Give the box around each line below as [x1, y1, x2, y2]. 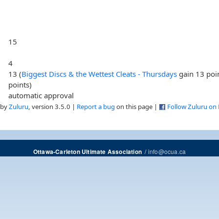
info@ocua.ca [148, 147, 186, 155]
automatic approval [8, 90, 74, 100]
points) [8, 79, 32, 89]
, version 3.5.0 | [28, 102, 77, 111]
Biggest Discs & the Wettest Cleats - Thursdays [22, 68, 179, 79]
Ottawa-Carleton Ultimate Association [33, 147, 142, 156]
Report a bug [77, 102, 115, 111]
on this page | [115, 102, 159, 111]
